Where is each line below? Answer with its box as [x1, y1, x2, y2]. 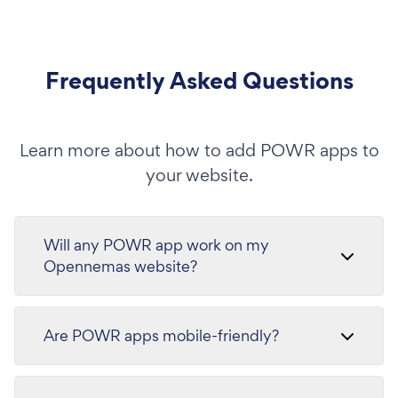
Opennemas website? [44, 256, 197, 276]
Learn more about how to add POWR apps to [19, 139, 379, 162]
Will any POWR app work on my [44, 235, 269, 255]
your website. [145, 163, 253, 187]
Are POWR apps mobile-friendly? [44, 325, 279, 346]
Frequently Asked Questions [44, 64, 354, 97]
